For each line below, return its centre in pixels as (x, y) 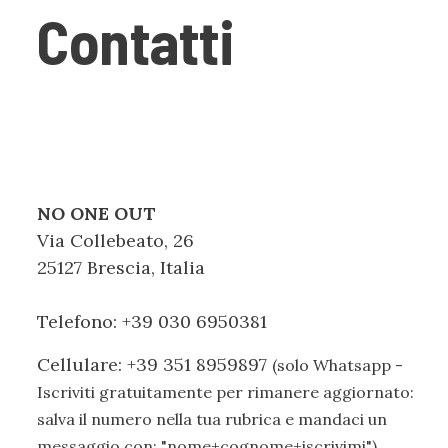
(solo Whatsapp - (337, 365)
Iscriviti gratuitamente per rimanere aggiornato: (225, 392)
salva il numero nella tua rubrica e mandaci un (212, 419)
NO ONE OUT (96, 213)
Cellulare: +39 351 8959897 (154, 364)
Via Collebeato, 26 (115, 240)
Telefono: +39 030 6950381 (152, 321)
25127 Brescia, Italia (121, 267)
